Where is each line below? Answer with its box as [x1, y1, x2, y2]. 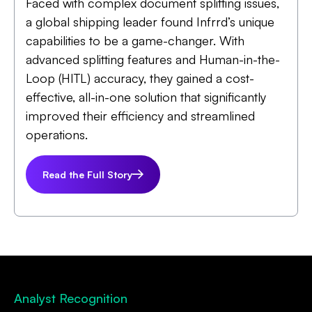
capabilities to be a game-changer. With [26, 32, 244, 48]
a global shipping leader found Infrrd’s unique [26, 13, 274, 29]
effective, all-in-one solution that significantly [26, 88, 266, 104]
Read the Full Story [42, 168, 132, 180]
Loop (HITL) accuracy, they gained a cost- [26, 70, 254, 86]
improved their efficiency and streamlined [26, 107, 255, 123]
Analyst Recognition [14, 290, 127, 306]
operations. [26, 126, 88, 142]
